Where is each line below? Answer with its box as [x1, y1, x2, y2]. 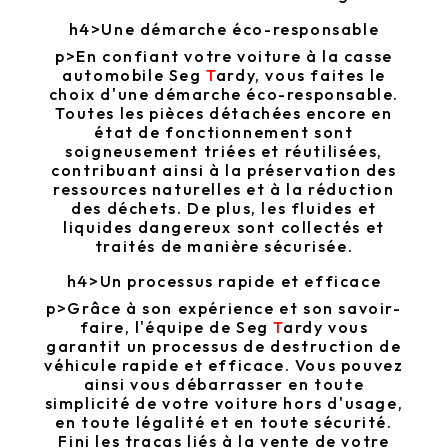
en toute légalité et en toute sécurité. [55, 412, 393, 433]
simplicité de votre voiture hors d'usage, [44, 393, 404, 414]
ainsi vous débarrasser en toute [83, 374, 365, 395]
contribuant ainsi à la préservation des [51, 160, 397, 181]
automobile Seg [62, 65, 207, 86]
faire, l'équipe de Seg [79, 317, 274, 338]
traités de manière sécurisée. [94, 236, 354, 257]
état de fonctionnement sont [94, 122, 354, 143]
